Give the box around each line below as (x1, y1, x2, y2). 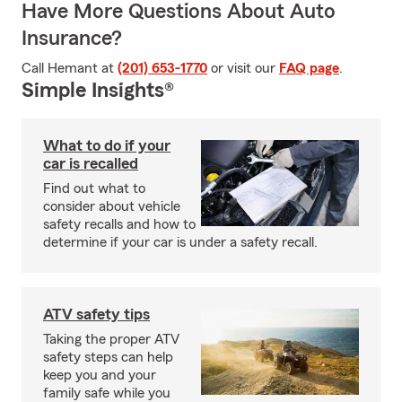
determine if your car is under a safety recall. (43, 235, 318, 249)
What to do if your (43, 137, 170, 153)
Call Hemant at (22, 61, 118, 75)
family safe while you (43, 386, 170, 400)
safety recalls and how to (43, 217, 196, 232)
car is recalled (43, 155, 138, 171)
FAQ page (279, 61, 339, 75)
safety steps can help (43, 350, 173, 364)
